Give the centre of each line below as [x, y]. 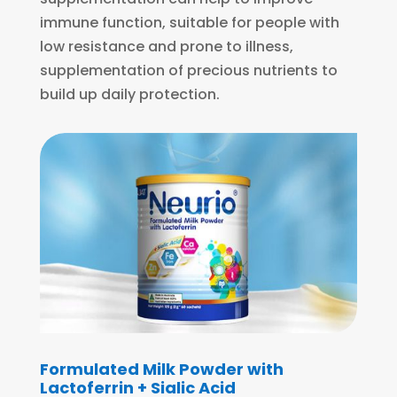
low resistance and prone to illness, [166, 47]
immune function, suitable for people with [189, 23]
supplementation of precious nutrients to [188, 71]
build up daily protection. [129, 95]
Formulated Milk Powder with [161, 370]
